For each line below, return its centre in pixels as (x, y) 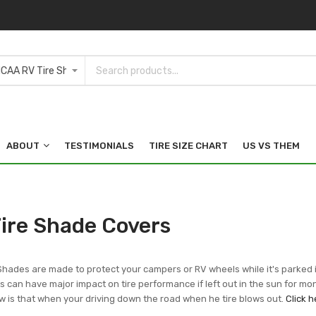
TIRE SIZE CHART (188, 145)
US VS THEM (271, 145)
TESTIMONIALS (99, 145)
